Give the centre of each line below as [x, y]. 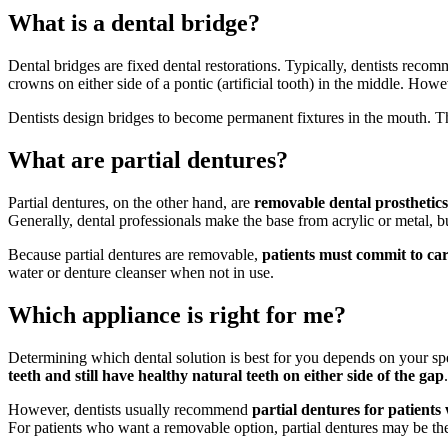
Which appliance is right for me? [177, 314]
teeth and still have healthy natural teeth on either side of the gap [226, 375]
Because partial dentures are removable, [135, 255]
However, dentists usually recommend [130, 409]
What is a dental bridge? [134, 23]
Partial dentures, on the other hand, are [129, 203]
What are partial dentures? [148, 160]
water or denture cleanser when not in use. [143, 273]
